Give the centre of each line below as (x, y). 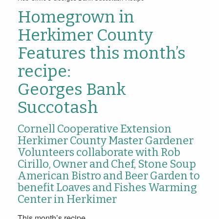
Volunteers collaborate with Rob (99, 152)
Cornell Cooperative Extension (94, 129)
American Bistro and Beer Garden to (109, 175)
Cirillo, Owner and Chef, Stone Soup (107, 164)
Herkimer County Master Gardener (105, 140)
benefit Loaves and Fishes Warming (107, 187)
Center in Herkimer (67, 199)
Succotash (58, 107)
